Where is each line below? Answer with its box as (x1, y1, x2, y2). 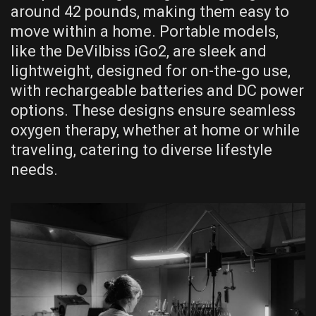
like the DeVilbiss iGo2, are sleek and (11, 42, 267, 61)
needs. (11, 161, 58, 179)
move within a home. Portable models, (11, 23, 279, 41)
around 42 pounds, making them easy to (11, 3, 289, 21)
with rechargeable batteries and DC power (11, 82, 304, 100)
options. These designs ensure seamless (11, 102, 296, 120)
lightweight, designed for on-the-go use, (11, 62, 291, 80)
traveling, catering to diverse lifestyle (11, 141, 272, 159)
